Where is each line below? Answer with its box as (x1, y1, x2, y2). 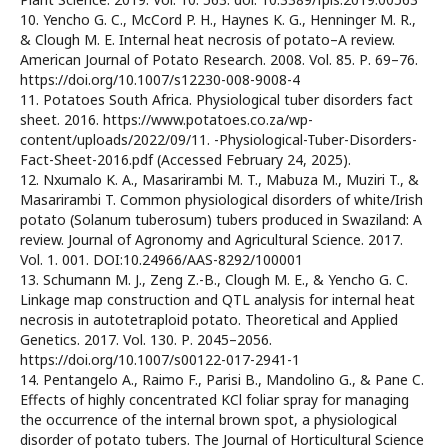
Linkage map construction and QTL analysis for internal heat (20, 290, 415, 310)
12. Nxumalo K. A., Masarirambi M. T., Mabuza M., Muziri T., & (20, 170, 419, 190)
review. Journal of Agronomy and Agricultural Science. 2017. (20, 230, 403, 250)
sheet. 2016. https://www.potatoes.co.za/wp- (20, 110, 313, 130)
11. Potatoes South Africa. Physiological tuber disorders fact (20, 90, 413, 110)
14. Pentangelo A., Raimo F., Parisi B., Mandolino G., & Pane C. (20, 370, 424, 390)
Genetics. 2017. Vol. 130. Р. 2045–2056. (20, 330, 272, 350)
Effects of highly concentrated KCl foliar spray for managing (20, 390, 409, 410)
